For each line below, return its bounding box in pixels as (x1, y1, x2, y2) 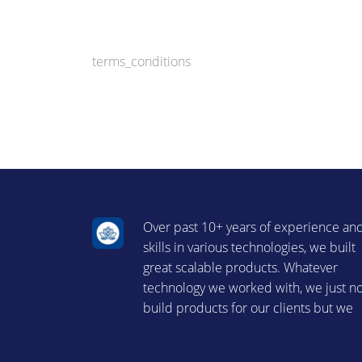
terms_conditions (92, 52, 191, 70)
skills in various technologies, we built (143, 238, 356, 256)
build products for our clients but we (143, 298, 354, 317)
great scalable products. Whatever (143, 258, 339, 276)
